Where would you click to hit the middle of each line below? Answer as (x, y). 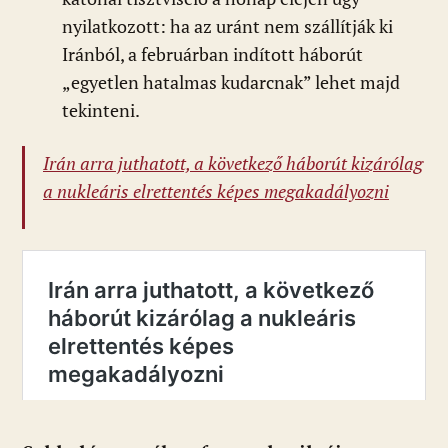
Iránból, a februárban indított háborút (212, 55)
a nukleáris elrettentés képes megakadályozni (216, 191)
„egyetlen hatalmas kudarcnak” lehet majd (231, 83)
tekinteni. (101, 111)
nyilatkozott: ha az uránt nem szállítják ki (227, 27)
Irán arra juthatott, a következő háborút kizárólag (233, 163)
